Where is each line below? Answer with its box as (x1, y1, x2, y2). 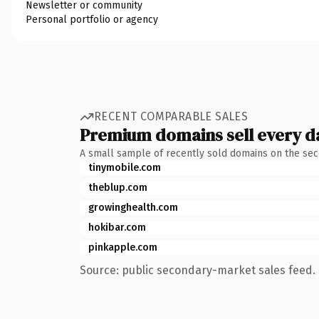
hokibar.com (88, 221, 146, 234)
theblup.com (88, 181, 147, 194)
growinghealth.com (88, 201, 178, 214)
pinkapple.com (88, 241, 157, 253)
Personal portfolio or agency (26, 13, 158, 26)
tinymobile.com (88, 161, 161, 174)
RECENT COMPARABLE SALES (94, 110, 249, 123)
